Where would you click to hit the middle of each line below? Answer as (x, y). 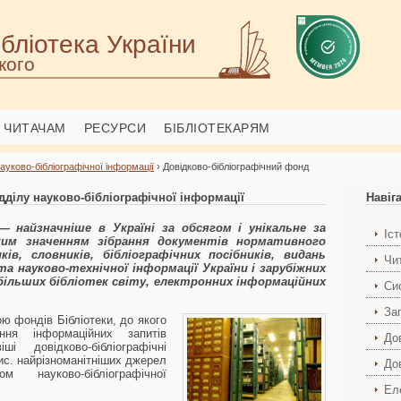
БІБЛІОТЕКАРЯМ (217, 128)
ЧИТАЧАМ (35, 128)
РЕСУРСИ (115, 128)
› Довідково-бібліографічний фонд (231, 166)
